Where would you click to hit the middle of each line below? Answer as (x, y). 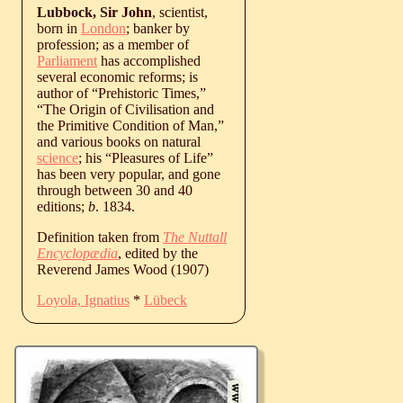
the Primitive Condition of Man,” (130, 125)
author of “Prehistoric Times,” (121, 93)
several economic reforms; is (117, 76)
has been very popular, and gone (129, 174)
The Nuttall (195, 237)
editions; (63, 206)
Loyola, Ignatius (83, 300)
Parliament (67, 60)
